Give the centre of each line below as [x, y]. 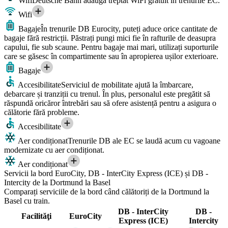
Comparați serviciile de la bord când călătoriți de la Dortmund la [107, 191]
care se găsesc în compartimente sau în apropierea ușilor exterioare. [111, 56]
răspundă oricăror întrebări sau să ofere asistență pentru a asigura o [110, 103]
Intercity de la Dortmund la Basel [57, 182]
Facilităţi [36, 216]
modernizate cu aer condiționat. [54, 150]
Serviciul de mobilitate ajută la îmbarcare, [127, 84]
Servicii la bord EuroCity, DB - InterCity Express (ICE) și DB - [106, 173]
